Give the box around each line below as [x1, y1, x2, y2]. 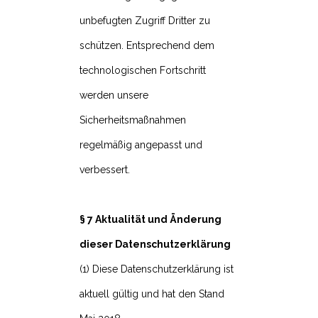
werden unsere [79, 89, 148, 102]
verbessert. [79, 164, 130, 176]
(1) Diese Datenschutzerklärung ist [79, 263, 234, 275]
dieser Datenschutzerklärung [79, 238, 231, 251]
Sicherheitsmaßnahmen [79, 114, 186, 126]
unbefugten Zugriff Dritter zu [79, 15, 210, 27]
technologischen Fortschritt [79, 65, 206, 77]
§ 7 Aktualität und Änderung [79, 214, 221, 226]
